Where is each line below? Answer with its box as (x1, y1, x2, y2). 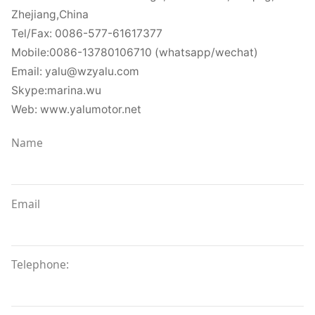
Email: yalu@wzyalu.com (11, 64, 139, 78)
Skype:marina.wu (11, 83, 101, 97)
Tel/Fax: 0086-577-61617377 (11, 26, 162, 40)
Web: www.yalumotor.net (11, 102, 141, 116)
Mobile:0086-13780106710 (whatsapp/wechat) (11, 45, 258, 59)
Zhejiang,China (11, 7, 89, 21)
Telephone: (11, 257, 69, 273)
